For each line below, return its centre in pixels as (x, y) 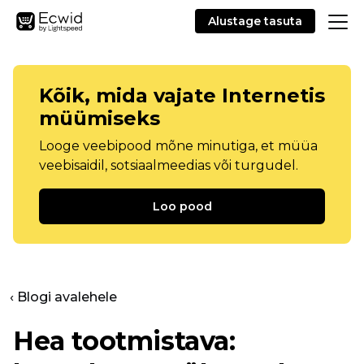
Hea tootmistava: (124, 341)
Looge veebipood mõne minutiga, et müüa (178, 146)
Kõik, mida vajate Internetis (182, 95)
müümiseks (100, 118)
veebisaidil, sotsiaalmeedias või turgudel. (169, 165)
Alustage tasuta (255, 21)
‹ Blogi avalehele (63, 297)
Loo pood (182, 206)
